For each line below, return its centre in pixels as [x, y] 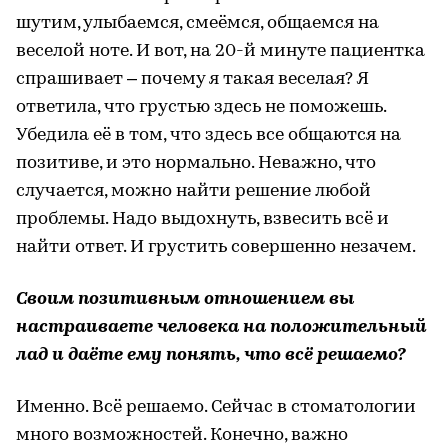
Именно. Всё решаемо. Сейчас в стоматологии [216, 407]
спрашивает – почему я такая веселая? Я [192, 79]
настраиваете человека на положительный [221, 327]
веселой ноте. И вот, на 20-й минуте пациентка [220, 51]
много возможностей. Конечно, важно [182, 435]
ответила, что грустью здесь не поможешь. [201, 107]
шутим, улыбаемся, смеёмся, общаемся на [197, 23]
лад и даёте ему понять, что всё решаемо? [211, 355]
